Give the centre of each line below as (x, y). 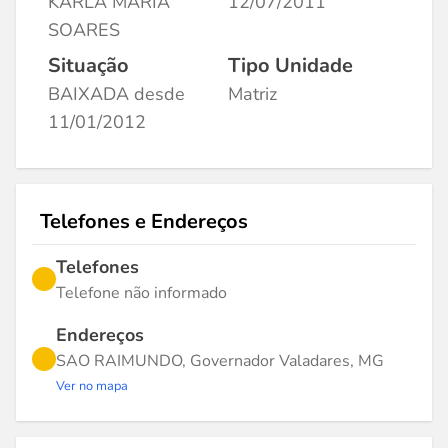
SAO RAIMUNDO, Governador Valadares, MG (220, 361)
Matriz (252, 94)
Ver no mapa (92, 386)
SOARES (84, 30)
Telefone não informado (141, 293)
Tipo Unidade (290, 65)
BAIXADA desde (116, 94)
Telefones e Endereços (144, 221)
